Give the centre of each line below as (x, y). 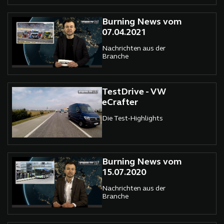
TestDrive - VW (134, 92)
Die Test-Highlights (133, 119)
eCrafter (120, 103)
